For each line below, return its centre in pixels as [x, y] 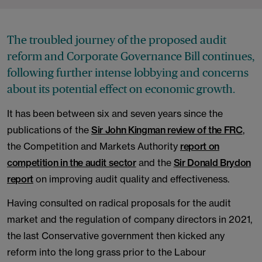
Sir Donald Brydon [212, 163]
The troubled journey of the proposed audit [117, 40]
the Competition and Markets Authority [94, 146]
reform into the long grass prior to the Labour [106, 252]
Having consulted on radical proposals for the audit [119, 203]
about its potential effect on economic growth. [121, 89]
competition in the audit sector [72, 163]
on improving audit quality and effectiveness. [131, 179]
